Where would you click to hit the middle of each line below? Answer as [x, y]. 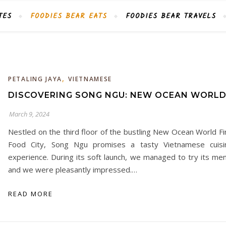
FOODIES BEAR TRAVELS [171, 16]
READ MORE [31, 194]
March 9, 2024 [29, 114]
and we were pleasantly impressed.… [73, 169]
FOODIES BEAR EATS [69, 16]
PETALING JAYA [35, 79]
